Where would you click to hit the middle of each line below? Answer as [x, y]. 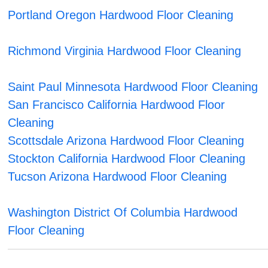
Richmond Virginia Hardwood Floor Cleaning [125, 51]
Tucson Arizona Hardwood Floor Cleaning [118, 177]
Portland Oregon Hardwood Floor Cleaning [121, 15]
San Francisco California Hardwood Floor [117, 105]
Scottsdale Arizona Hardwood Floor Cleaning [126, 141]
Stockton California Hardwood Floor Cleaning [127, 159]
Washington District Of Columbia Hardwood [123, 213]
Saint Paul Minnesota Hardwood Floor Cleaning [133, 87]
